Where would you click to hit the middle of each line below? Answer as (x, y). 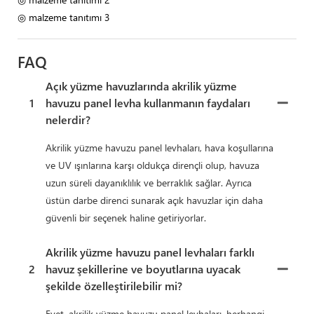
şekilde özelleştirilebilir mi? (114, 285)
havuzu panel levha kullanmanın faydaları (148, 102)
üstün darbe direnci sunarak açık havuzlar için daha (154, 200)
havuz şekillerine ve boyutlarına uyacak (143, 268)
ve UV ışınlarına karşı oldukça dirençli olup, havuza (152, 165)
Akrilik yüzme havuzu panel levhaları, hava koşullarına (159, 147)
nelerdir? (68, 119)
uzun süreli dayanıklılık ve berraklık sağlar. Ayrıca (149, 182)
